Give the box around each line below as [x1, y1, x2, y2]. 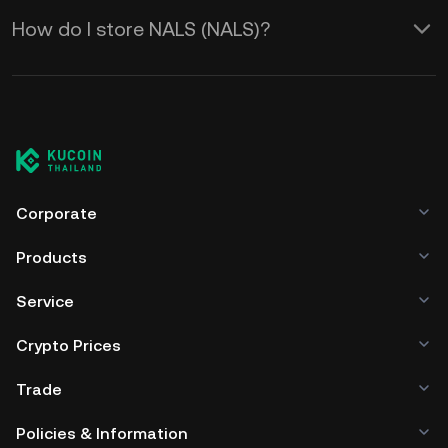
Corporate [16, 204, 97, 223]
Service [16, 292, 74, 311]
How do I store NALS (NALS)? [12, 17, 270, 41]
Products [16, 248, 87, 267]
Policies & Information [16, 424, 188, 443]
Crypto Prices [16, 336, 121, 355]
